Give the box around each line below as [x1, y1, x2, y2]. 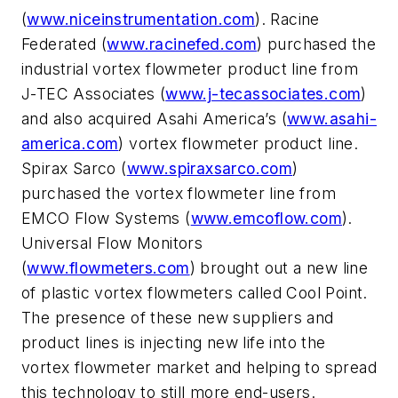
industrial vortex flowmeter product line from [21, 59, 358, 78]
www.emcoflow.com [190, 208, 343, 227]
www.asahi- [287, 108, 378, 128]
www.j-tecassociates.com [165, 84, 362, 103]
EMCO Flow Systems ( [21, 208, 191, 227]
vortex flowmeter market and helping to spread [21, 357, 377, 377]
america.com [21, 133, 119, 153]
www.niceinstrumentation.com [27, 9, 256, 28]
